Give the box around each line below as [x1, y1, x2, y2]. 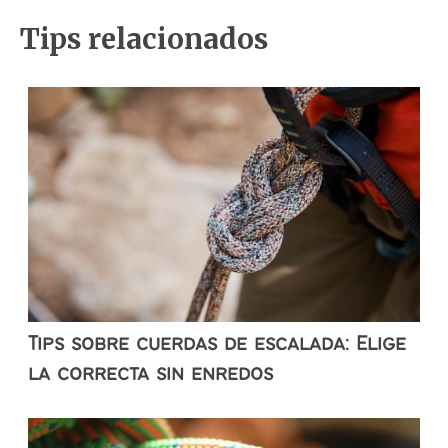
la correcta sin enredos [28, 364, 273, 386]
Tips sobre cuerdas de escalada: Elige [28, 334, 406, 356]
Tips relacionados [20, 21, 268, 57]
